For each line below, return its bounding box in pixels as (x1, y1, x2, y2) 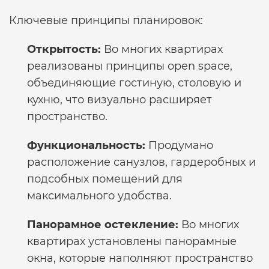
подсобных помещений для (27, 172, 183, 186)
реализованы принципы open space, (27, 59, 232, 73)
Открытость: (27, 43, 101, 56)
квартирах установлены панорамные (27, 235, 237, 248)
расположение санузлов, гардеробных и (27, 156, 256, 169)
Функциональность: (27, 139, 145, 152)
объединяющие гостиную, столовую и (27, 76, 241, 89)
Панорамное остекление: (27, 218, 178, 231)
